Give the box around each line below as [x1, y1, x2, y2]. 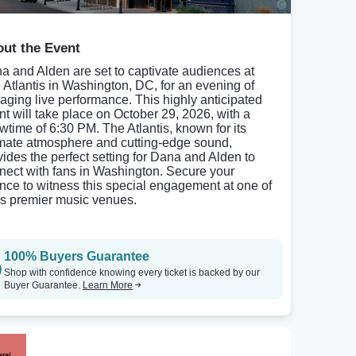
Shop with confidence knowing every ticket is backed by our [4, 267, 260, 278]
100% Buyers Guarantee [4, 250, 149, 263]
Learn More [83, 280, 133, 291]
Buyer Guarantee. [4, 280, 83, 291]
